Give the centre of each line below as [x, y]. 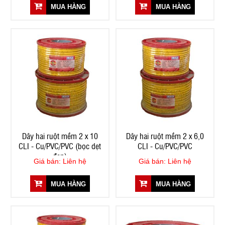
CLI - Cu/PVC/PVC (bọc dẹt [60, 146]
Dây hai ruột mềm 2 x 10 [60, 136]
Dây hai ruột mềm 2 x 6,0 [165, 136]
